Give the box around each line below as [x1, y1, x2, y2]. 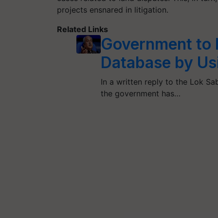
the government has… [101, 89, 181, 98]
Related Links [57, 24, 108, 34]
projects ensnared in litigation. [57, 5, 168, 15]
